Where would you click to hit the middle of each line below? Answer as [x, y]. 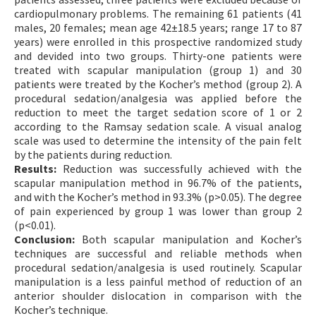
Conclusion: [44, 239]
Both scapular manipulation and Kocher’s [188, 239]
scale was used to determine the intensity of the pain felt [158, 140]
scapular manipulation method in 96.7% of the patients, [158, 182]
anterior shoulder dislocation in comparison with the [158, 295]
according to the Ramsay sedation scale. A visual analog [158, 126]
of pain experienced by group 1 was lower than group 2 [158, 211]
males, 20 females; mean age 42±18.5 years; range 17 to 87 [158, 27]
